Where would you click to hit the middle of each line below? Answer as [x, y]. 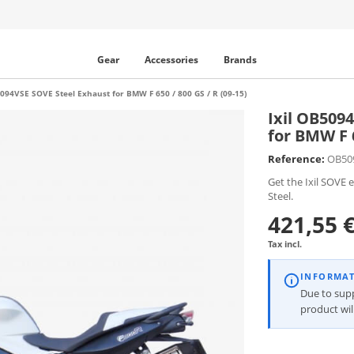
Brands [240, 60]
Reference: [296, 159]
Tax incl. [284, 244]
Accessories [171, 60]
